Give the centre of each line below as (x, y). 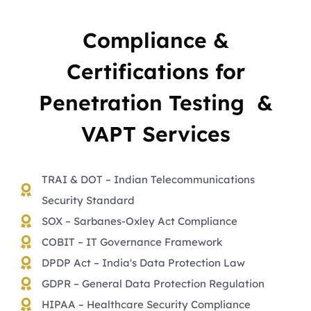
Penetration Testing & (155, 103)
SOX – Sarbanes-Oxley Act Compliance (140, 221)
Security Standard (88, 201)
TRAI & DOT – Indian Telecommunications (148, 180)
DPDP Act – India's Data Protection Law (143, 263)
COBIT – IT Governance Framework (132, 242)
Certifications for (155, 72)
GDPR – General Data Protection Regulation (153, 284)
